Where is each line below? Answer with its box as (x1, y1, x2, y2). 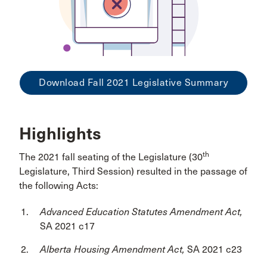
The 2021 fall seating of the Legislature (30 (19, 151, 203, 163)
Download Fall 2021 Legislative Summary (39, 77, 228, 88)
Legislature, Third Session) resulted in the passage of (19, 166, 247, 177)
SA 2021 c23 (187, 244, 242, 255)
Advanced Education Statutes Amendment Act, (40, 206, 243, 218)
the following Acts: (19, 180, 98, 191)
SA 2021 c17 (40, 221, 95, 232)
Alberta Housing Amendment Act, (40, 244, 187, 255)
